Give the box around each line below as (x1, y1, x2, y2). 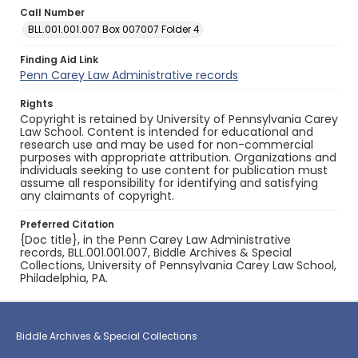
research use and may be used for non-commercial (20, 137, 313, 153)
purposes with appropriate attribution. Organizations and (20, 149, 336, 165)
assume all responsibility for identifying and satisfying (20, 175, 318, 191)
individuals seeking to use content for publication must (20, 162, 328, 178)
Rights (20, 97, 53, 110)
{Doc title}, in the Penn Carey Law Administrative (20, 232, 291, 248)
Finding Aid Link (20, 53, 98, 66)
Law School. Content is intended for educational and (20, 124, 313, 140)
